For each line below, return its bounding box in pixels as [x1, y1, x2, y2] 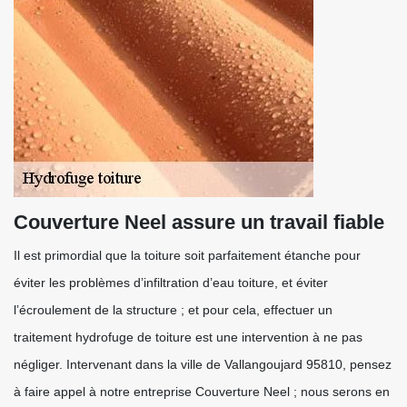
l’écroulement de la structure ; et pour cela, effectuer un [14, 303, 333, 317]
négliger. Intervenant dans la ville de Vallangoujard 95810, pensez [14, 357, 392, 372]
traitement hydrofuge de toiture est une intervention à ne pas [14, 330, 362, 344]
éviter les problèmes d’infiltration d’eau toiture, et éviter [14, 275, 328, 290]
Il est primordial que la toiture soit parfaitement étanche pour [14, 248, 361, 263]
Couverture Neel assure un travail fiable [14, 211, 384, 233]
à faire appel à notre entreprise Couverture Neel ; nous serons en [14, 384, 390, 399]
